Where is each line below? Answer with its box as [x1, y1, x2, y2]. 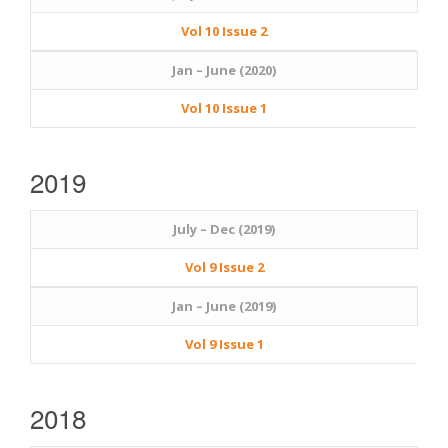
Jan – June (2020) [172, 60, 276, 79]
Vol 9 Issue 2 [184, 257, 264, 276]
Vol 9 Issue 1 [184, 334, 264, 353]
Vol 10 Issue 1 [181, 98, 267, 117]
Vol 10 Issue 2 [181, 21, 267, 40]
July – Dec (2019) [173, 219, 275, 238]
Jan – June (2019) [172, 296, 276, 315]
